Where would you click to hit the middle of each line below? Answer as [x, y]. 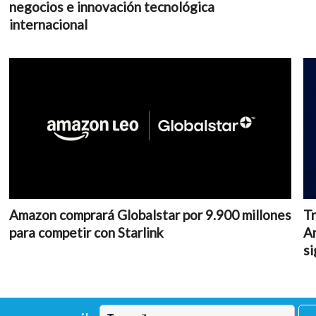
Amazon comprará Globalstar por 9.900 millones [150, 215]
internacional [48, 24]
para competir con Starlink [86, 232]
